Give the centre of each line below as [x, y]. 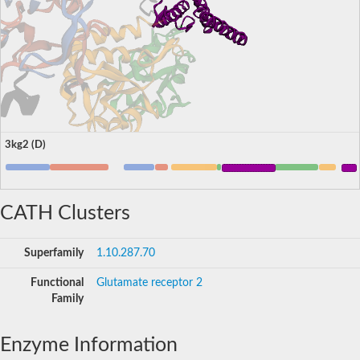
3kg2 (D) [25, 144]
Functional [57, 282]
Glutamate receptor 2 [149, 282]
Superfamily [54, 253]
